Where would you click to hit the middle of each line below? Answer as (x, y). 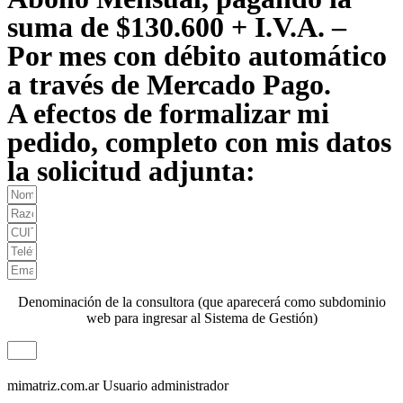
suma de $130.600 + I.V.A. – (177, 27)
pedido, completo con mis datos (199, 143)
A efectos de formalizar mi (168, 114)
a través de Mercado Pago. (169, 85)
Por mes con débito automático (197, 56)
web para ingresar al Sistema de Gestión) (201, 318)
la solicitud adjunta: (131, 171)
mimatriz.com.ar (53, 386)
